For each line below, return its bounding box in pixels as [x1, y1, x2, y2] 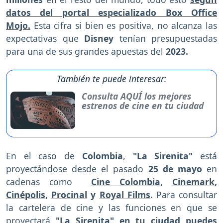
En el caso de [6, 149, 82, 162]
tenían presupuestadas [119, 32, 217, 44]
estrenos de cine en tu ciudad [81, 99, 204, 111]
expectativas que [6, 32, 84, 44]
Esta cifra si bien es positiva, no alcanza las [30, 19, 217, 31]
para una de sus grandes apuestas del [6, 45, 166, 57]
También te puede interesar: [56, 72, 167, 85]
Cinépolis [6, 188, 45, 201]
